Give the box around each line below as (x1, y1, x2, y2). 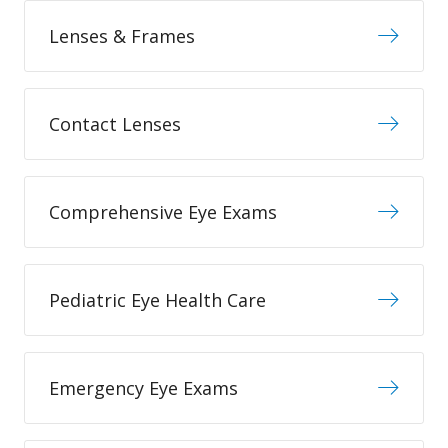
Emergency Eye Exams (49, 376, 238, 400)
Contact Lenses (49, 112, 181, 136)
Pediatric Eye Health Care (49, 288, 266, 312)
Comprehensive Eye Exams (49, 200, 277, 224)
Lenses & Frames (49, 24, 195, 48)
